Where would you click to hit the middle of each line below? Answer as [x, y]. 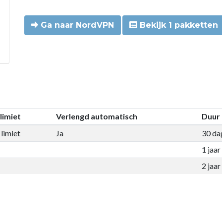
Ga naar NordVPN [76, 25]
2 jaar [211, 166]
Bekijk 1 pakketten [178, 25]
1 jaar [211, 149]
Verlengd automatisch [96, 116]
